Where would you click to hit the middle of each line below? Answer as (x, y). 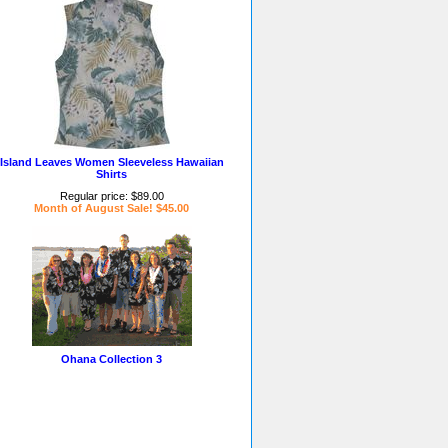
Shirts (111, 174)
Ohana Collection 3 (111, 359)
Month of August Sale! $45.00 (111, 208)
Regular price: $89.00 (111, 196)
